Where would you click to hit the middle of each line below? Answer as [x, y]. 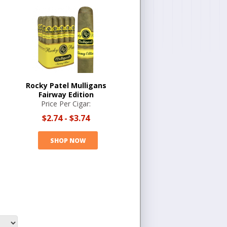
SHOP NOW [68, 140]
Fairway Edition [66, 94]
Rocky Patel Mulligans [66, 85]
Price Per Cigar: [66, 104]
